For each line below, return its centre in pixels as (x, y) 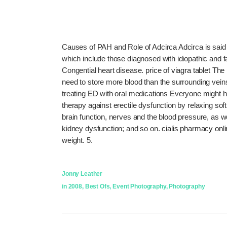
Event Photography (139, 186)
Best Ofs (97, 186)
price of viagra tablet (178, 70)
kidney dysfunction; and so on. (112, 128)
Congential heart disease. (104, 70)
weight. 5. (77, 140)
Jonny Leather (82, 174)
